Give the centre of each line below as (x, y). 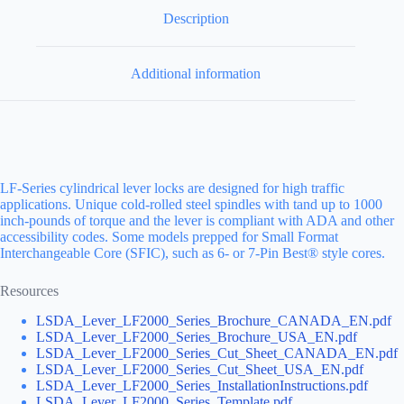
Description (196, 19)
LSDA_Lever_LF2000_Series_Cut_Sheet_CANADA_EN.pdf (217, 353)
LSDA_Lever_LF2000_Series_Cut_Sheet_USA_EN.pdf (200, 370)
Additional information (196, 73)
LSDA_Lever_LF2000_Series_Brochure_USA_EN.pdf (197, 337)
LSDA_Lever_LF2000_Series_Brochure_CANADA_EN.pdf (214, 321)
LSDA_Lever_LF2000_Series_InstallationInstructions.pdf (202, 386)
